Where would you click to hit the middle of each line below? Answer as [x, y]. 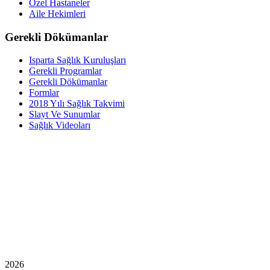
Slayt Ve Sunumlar [64, 115]
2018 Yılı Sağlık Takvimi [77, 104]
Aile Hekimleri [57, 14]
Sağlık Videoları [60, 125]
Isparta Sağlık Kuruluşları [77, 60]
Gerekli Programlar [65, 71]
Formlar [44, 93]
